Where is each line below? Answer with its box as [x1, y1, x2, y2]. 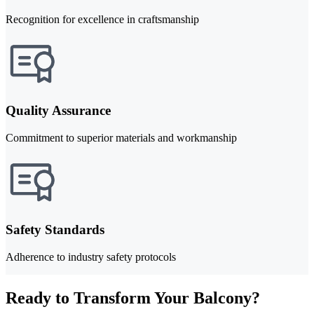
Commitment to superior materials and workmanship [6, 132, 237, 144]
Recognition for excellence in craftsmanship [6, 13, 199, 25]
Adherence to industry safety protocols [6, 250, 176, 263]
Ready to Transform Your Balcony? [6, 288, 260, 307]
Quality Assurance [6, 103, 111, 118]
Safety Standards [6, 221, 104, 237]
